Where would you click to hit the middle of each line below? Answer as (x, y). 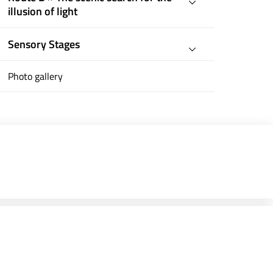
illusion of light (43, 11)
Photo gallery (36, 76)
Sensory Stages (44, 44)
